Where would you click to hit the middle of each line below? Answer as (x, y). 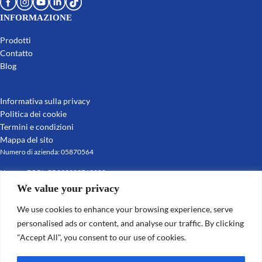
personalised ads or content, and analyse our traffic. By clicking (130, 223)
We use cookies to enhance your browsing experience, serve (125, 209)
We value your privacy (68, 188)
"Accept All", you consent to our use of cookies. (101, 237)
